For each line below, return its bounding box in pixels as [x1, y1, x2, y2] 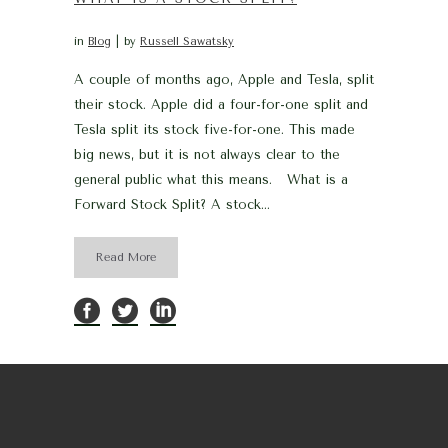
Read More [96, 250, 156, 264]
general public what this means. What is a [74, 171, 348, 187]
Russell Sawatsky [140, 34, 234, 48]
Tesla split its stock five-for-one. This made [74, 121, 355, 137]
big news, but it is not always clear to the [74, 146, 340, 162]
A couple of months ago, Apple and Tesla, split [74, 71, 374, 87]
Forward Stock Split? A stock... [74, 196, 270, 212]
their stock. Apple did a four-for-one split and [74, 96, 368, 112]
